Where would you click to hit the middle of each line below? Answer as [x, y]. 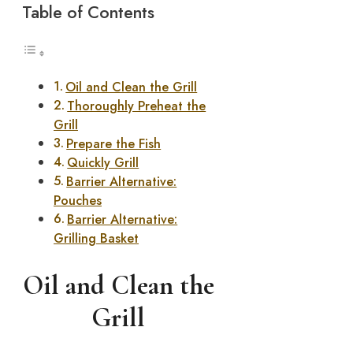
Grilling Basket [96, 239]
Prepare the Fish [114, 144]
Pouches [78, 201]
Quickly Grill [103, 163]
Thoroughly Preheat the [137, 106]
